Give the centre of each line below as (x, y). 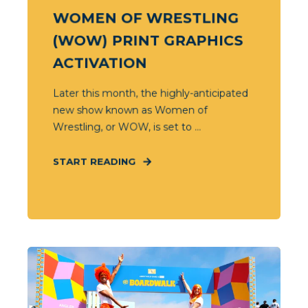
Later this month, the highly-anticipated (150, 93)
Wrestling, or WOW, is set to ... (127, 127)
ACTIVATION (100, 63)
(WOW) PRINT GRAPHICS (148, 41)
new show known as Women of (130, 110)
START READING (94, 161)
